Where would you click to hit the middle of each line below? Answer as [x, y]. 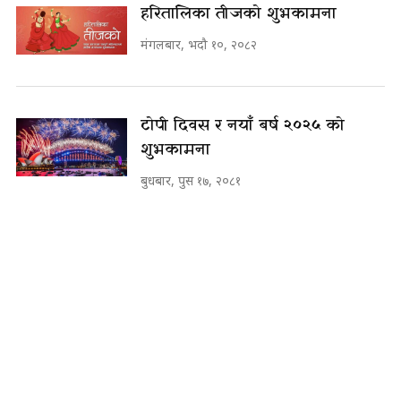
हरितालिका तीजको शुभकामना [239, 14]
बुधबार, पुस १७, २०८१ [191, 181]
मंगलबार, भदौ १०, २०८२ [199, 45]
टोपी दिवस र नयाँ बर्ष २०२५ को [243, 126]
